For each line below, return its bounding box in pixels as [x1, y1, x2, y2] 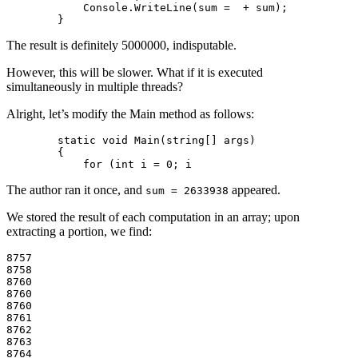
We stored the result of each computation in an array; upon [6, 210, 300, 225]
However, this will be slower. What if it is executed [6, 66, 263, 80]
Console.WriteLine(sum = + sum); [6, 2, 288, 14]
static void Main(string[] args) [6, 134, 256, 147]
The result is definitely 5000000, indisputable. [6, 38, 237, 53]
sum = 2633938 [145, 185, 229, 197]
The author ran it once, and [6, 183, 145, 197]
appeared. [229, 183, 280, 197]
